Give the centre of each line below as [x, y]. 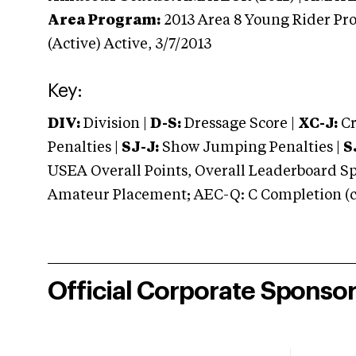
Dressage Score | [238, 124]
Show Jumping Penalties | [251, 148]
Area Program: [104, 21]
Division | [115, 124]
